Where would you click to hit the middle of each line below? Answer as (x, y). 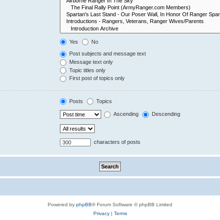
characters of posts (117, 142)
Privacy (101, 214)
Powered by (62, 205)
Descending (165, 114)
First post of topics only (96, 78)
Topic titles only (87, 70)
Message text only (91, 62)
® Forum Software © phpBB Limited (132, 205)
